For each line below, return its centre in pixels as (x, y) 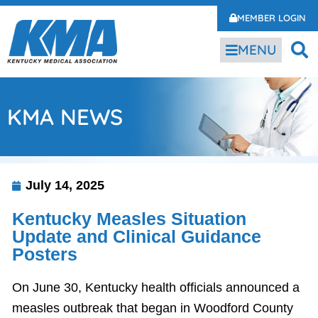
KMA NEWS (65, 117)
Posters (45, 254)
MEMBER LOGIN (271, 18)
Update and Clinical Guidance (137, 236)
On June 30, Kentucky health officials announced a (156, 287)
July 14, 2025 (65, 185)
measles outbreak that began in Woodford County (153, 308)
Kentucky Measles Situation (129, 219)
